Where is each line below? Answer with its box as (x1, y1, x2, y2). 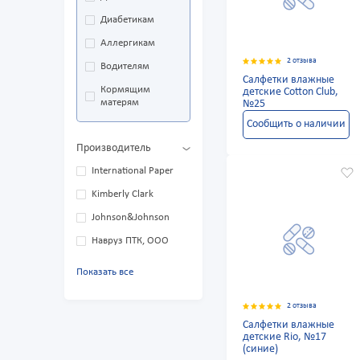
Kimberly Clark (92, 189, 153, 200)
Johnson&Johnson (92, 212, 170, 223)
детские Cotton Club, (243, 86, 339, 99)
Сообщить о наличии (246, 118, 346, 131)
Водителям (100, 61, 149, 72)
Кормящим (100, 84, 150, 96)
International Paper (92, 166, 174, 177)
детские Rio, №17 (243, 331, 327, 344)
